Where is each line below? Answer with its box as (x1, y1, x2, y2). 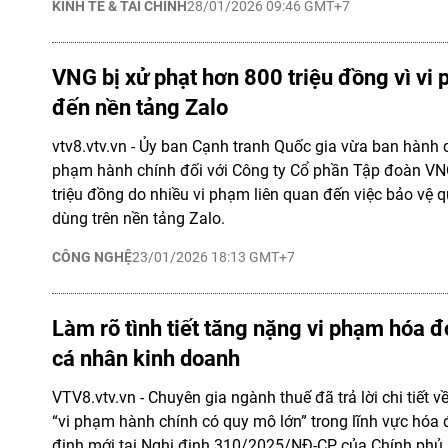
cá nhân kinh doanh (52, 346, 240, 371)
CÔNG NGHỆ (52, 249, 132, 265)
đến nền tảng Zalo (52, 95, 228, 120)
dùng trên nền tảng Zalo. (52, 209, 225, 228)
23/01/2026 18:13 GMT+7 (132, 249, 295, 265)
